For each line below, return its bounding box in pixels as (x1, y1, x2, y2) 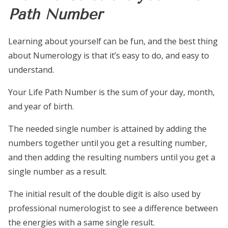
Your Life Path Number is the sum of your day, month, (8, 87, 215, 98)
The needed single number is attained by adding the (8, 123, 207, 135)
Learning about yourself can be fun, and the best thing (8, 36, 218, 47)
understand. (8, 64, 54, 76)
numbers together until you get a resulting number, (8, 137, 207, 149)
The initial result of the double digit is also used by (8, 188, 201, 200)
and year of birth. (8, 101, 76, 112)
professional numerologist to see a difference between (8, 203, 218, 214)
